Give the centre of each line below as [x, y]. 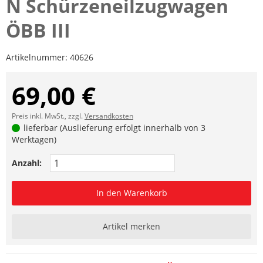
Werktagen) [34, 139]
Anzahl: [27, 163]
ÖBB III [38, 30]
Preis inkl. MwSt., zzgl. [48, 116]
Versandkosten [109, 116]
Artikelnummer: [38, 57]
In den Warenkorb [131, 193]
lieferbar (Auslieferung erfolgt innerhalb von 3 [114, 127]
